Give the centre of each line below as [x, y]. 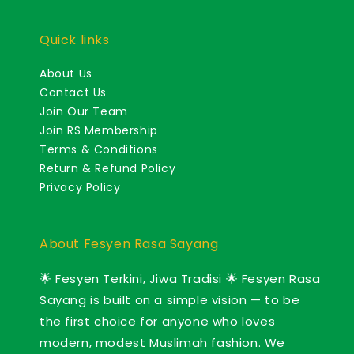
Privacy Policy [80, 188]
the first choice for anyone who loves [158, 322]
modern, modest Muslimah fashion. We [163, 343]
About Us [66, 74]
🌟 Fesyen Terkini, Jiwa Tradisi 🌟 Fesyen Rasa [180, 279]
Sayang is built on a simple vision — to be [170, 300]
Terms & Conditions [99, 150]
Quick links [75, 40]
